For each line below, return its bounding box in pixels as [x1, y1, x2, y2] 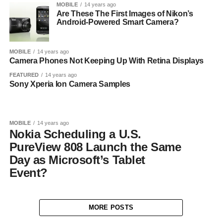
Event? [9, 166, 48, 179]
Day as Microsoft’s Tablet [9, 153, 145, 166]
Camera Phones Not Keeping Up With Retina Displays [9, 56, 204, 65]
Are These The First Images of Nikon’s [56, 9, 193, 18]
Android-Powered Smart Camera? [56, 17, 179, 26]
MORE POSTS [88, 203, 134, 211]
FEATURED [9, 71, 39, 78]
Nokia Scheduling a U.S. [9, 127, 141, 141]
